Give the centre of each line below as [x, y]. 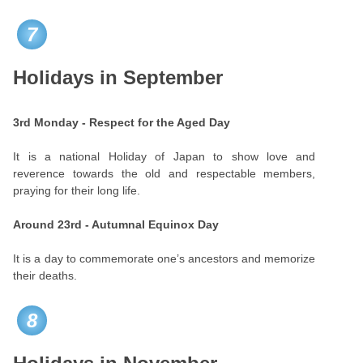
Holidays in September [118, 77]
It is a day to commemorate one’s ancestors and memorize [164, 258]
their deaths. [45, 275]
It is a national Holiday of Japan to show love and [164, 156]
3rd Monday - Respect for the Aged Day [122, 122]
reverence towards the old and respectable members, [164, 173]
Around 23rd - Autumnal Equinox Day [116, 224]
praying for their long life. [77, 190]
